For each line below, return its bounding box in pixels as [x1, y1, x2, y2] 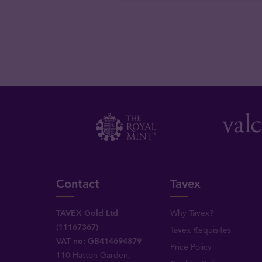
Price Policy [170, 241, 212, 252]
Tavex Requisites [170, 224, 231, 235]
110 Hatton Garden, [56, 249, 131, 260]
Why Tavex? [170, 207, 213, 218]
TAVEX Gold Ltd [56, 207, 119, 218]
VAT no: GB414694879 [56, 235, 142, 246]
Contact [56, 176, 100, 191]
